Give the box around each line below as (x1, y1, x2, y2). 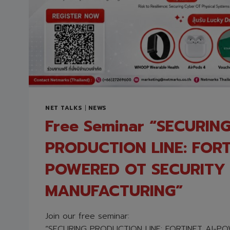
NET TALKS (45, 104, 83, 112)
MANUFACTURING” (45, 179, 183, 203)
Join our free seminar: (45, 209, 129, 222)
